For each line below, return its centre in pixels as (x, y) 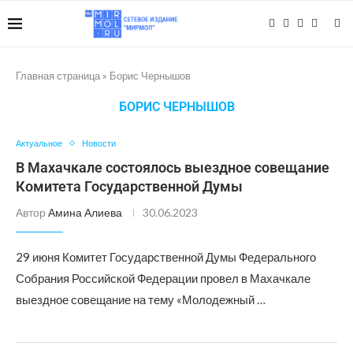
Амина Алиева (85, 212)
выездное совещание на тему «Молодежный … (141, 299)
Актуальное (39, 143)
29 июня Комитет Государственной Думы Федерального (166, 257)
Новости (99, 143)
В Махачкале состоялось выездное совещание (173, 167)
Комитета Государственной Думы (129, 186)
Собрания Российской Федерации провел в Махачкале (163, 278)
